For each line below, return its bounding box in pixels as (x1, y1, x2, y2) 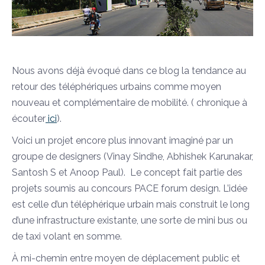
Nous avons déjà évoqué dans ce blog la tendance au (12, 65, 246, 76)
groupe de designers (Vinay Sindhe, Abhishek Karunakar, (12, 151, 253, 162)
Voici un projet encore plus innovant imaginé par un (12, 135, 233, 146)
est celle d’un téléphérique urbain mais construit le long (12, 199, 250, 210)
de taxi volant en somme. (12, 231, 122, 242)
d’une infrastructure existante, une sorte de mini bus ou (12, 215, 247, 226)
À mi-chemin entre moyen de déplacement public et (12, 253, 240, 264)
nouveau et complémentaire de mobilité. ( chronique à (12, 97, 247, 108)
